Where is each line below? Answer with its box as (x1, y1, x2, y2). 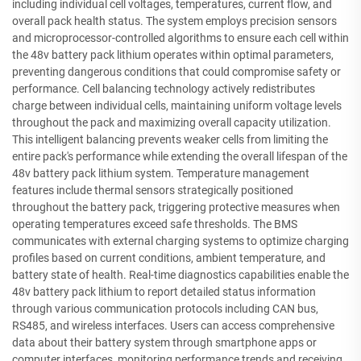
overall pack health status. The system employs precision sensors (12, 14, 337, 27)
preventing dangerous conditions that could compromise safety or (12, 64, 341, 78)
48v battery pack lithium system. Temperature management (12, 166, 309, 180)
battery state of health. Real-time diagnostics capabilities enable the (12, 268, 349, 281)
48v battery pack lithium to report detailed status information (12, 284, 316, 298)
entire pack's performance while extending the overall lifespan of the (12, 149, 347, 163)
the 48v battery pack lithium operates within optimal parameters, (12, 48, 334, 61)
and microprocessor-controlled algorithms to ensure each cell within (12, 31, 349, 44)
